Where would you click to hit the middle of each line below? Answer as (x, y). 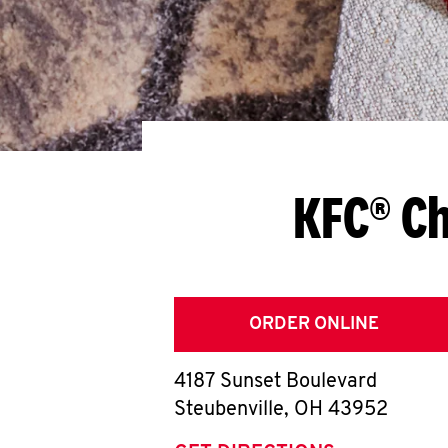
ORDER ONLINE (314, 324)
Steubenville (229, 410)
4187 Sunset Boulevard (275, 382)
